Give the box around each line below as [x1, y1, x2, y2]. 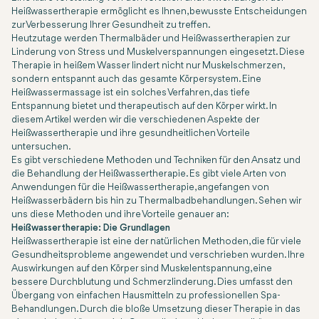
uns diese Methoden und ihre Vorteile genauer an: [11, 210, 229, 219]
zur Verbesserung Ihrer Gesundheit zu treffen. [11, 21, 211, 30]
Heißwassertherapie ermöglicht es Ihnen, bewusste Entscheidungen [11, 7, 307, 16]
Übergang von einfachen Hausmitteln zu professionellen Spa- [11, 291, 281, 300]
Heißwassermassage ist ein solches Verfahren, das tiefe [11, 88, 250, 98]
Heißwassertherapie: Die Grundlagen [11, 224, 170, 233]
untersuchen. [11, 142, 71, 152]
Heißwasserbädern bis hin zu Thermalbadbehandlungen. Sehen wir [11, 197, 301, 206]
